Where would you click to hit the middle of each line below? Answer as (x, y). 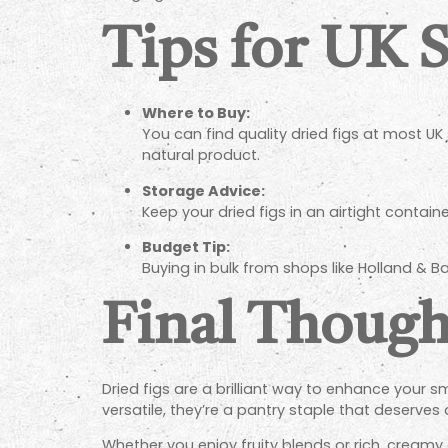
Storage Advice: (203, 190)
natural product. (201, 155)
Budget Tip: (186, 247)
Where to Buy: (196, 113)
